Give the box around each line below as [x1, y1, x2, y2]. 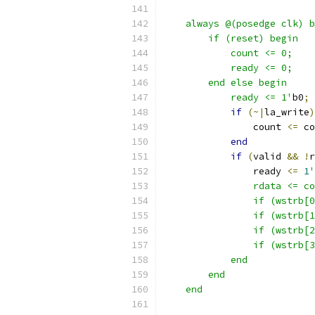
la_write [264, 106, 309, 118]
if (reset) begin [163, 32, 298, 44]
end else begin [163, 77, 287, 89]
